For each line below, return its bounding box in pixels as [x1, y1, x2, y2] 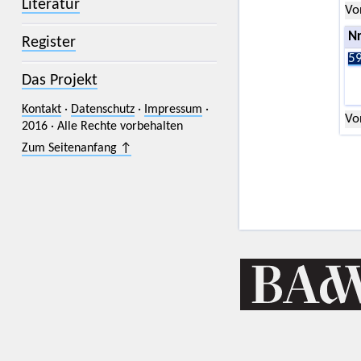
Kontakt [21, 102, 61, 116]
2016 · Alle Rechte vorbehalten [21, 119, 183, 133]
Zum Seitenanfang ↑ [21, 142, 131, 156]
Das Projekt [21, 72, 98, 89]
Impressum [143, 102, 202, 116]
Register [21, 34, 76, 51]
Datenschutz [70, 102, 135, 116]
